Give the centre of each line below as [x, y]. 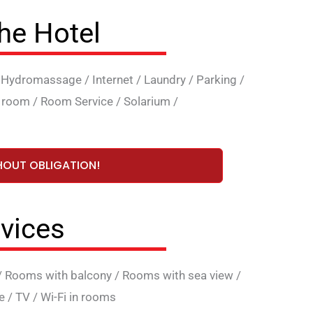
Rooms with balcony [58, 275]
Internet [113, 80]
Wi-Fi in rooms [78, 297]
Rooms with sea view [178, 275]
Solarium [147, 102]
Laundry [165, 80]
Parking [217, 80]
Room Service [77, 102]
